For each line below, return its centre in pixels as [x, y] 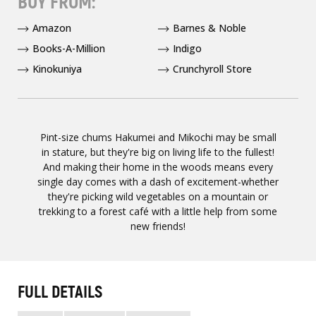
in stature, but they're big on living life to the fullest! [158, 152]
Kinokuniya [57, 68]
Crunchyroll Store [212, 68]
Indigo [187, 48]
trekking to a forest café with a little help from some [158, 211]
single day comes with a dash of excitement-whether [158, 181]
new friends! [158, 226]
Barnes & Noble [209, 28]
